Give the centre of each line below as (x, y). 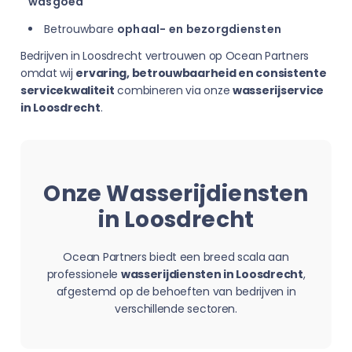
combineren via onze (174, 90)
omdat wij (48, 73)
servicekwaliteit (68, 90)
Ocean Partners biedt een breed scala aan (176, 257)
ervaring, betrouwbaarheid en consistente (201, 73)
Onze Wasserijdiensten (176, 194)
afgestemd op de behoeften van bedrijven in (176, 291)
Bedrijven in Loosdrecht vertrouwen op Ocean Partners (165, 56)
